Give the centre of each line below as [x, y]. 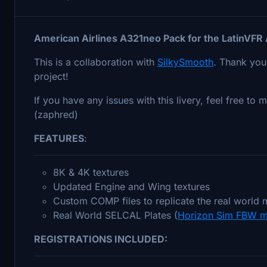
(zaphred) [56, 114]
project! [53, 76]
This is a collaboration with [96, 62]
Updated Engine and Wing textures [131, 186]
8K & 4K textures [91, 172]
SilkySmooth [185, 62]
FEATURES [59, 138]
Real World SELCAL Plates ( [115, 215]
